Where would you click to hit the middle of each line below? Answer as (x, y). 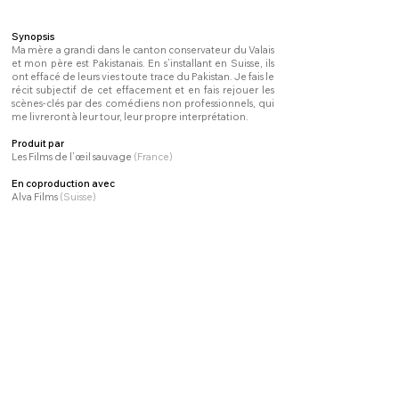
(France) (153, 157)
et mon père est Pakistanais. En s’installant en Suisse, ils (143, 63)
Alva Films (36, 197)
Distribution (38, 262)
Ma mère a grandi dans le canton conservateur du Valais (143, 50)
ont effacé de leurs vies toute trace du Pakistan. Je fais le (143, 77)
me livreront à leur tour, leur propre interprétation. (130, 117)
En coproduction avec (64, 183)
